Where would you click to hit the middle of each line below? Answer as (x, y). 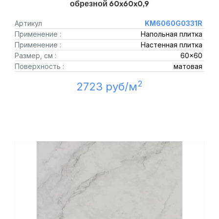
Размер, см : (35, 55)
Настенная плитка (171, 45)
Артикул (28, 23)
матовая (188, 66)
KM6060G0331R (173, 23)
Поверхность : (39, 66)
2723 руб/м (107, 87)
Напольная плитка (171, 34)
